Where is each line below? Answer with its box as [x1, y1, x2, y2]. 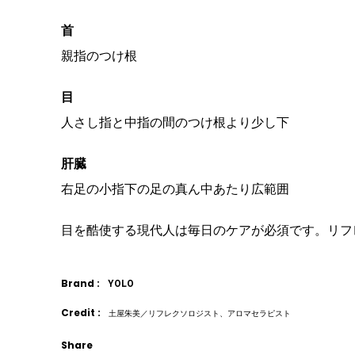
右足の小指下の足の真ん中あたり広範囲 [61, 181, 289, 197]
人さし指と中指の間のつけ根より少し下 [61, 115, 289, 131]
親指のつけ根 [61, 48, 137, 64]
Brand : [61, 277, 100, 291]
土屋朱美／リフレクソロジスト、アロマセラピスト [109, 309, 291, 319]
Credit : [61, 306, 101, 320]
